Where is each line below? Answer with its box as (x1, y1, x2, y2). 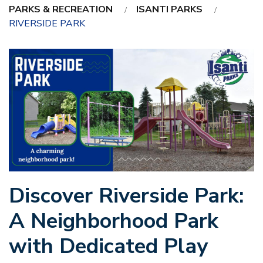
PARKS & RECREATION (9, 3, 113, 16)
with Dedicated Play (9, 232, 214, 261)
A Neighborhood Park (9, 207, 218, 236)
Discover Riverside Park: (9, 181, 244, 211)
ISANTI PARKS (136, 3, 203, 16)
